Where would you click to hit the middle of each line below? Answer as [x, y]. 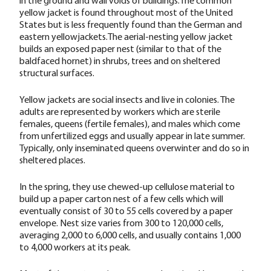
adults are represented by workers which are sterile [120, 111]
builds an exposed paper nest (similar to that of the [120, 48]
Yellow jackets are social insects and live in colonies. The [127, 99]
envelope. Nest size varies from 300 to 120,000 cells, [121, 222]
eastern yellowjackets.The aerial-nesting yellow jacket [126, 36]
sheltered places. [52, 159]
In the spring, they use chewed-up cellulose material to [127, 186]
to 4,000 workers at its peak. [75, 247]
